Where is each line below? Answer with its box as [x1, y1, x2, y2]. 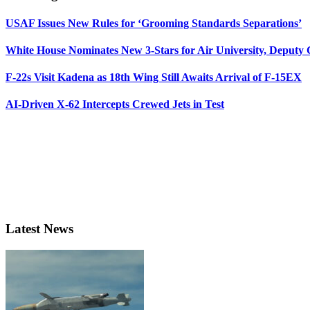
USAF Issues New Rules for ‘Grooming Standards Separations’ [6, 17, 302, 29]
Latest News [6, 221, 73, 237]
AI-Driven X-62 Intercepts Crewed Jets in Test [6, 98, 224, 111]
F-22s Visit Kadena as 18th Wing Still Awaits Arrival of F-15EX [6, 71, 302, 84]
